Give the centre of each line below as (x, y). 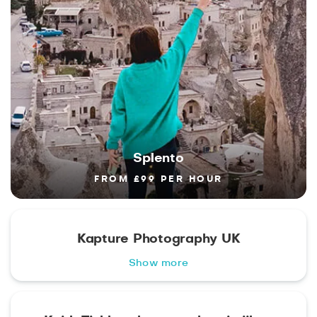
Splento (158, 159)
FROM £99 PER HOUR (158, 179)
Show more (158, 264)
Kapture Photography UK (158, 240)
